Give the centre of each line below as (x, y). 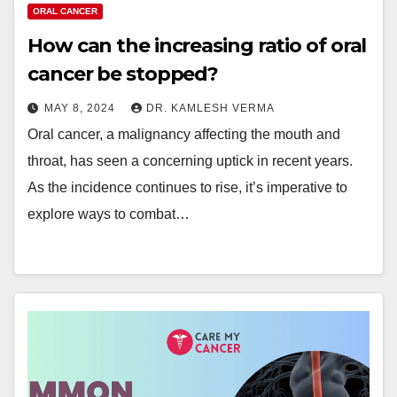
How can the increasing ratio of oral (197, 46)
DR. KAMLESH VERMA (210, 108)
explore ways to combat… (109, 214)
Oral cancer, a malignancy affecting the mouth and (184, 134)
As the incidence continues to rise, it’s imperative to (187, 187)
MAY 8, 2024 (82, 108)
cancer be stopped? (123, 74)
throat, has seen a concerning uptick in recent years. (190, 161)
